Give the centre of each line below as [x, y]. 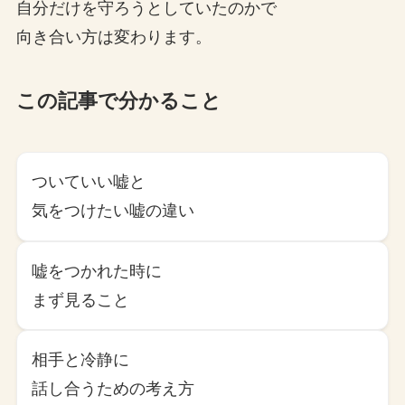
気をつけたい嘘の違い [113, 211]
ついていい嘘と [89, 182]
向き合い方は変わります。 [113, 37]
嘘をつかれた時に [97, 271]
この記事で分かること [118, 101]
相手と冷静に [81, 359]
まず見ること [81, 300]
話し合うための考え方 [113, 388]
